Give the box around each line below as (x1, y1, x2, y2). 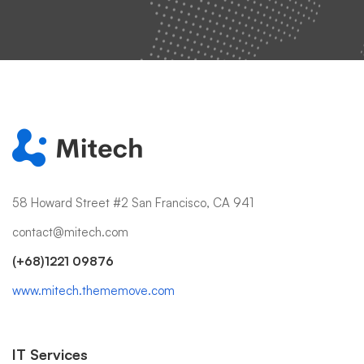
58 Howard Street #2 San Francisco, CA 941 (12, 194, 253, 210)
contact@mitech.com (12, 223, 128, 240)
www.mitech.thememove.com (12, 282, 175, 298)
